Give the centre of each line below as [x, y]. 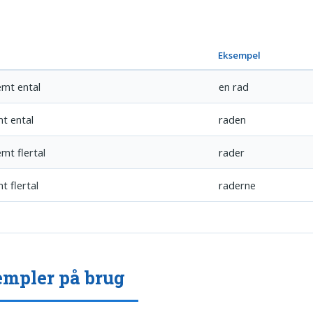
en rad [234, 87]
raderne [238, 185]
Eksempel [240, 56]
